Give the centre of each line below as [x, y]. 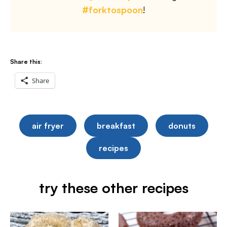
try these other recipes [113, 188]
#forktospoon [112, 10]
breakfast [116, 126]
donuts [182, 126]
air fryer [48, 126]
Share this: [26, 62]
